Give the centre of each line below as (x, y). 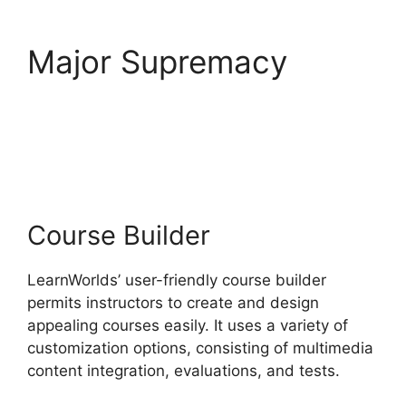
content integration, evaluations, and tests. (184, 371)
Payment (92, 137)
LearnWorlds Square (176, 99)
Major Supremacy (157, 61)
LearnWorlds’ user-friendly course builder (177, 280)
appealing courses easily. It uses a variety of (188, 326)
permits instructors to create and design (173, 303)
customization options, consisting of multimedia (200, 348)
